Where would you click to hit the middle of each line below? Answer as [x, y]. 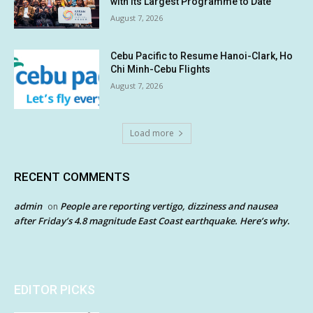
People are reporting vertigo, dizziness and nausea [169, 206]
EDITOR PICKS [54, 290]
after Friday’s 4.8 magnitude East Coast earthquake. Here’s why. [152, 221]
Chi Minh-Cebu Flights [161, 69]
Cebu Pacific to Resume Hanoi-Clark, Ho [202, 56]
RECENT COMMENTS [72, 177]
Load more [152, 133]
